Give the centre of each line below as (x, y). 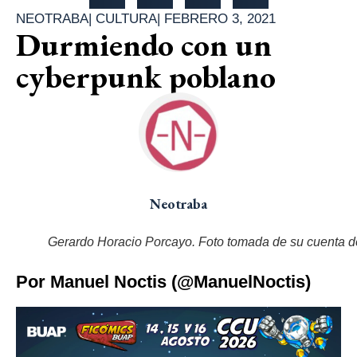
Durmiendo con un (144, 45)
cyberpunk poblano (146, 77)
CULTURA (126, 19)
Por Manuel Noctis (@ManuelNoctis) (163, 282)
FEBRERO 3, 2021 (220, 19)
